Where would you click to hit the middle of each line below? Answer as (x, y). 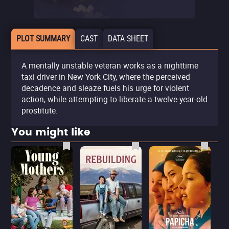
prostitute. (40, 110)
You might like (51, 132)
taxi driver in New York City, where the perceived (106, 77)
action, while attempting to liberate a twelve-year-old (114, 99)
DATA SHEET (128, 39)
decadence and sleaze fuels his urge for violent (105, 88)
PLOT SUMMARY (43, 39)
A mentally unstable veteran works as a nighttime (110, 65)
